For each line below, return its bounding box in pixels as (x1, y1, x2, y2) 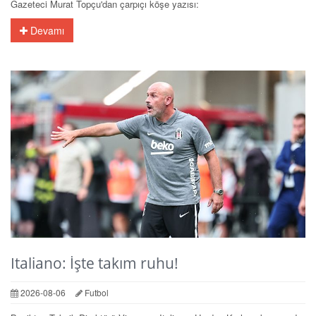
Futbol (83, 286, 109, 298)
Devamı (28, 23, 64, 37)
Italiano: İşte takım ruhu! (11, 253, 178, 273)
